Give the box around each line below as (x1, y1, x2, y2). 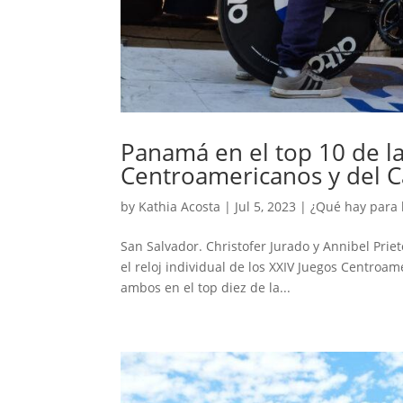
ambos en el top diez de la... (121, 278, 291, 296)
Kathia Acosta (139, 197, 221, 215)
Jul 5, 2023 (235, 197, 297, 215)
